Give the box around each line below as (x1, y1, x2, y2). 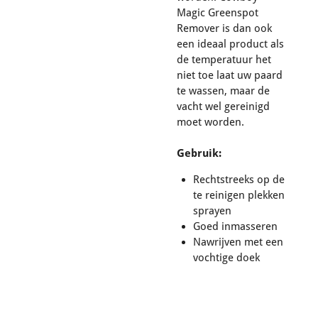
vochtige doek (192, 251, 260, 264)
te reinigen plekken (192, 188, 285, 202)
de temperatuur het (177, 53, 271, 66)
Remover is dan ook (177, 21, 272, 35)
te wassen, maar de (177, 84, 270, 97)
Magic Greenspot (177, 6, 258, 19)
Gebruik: (177, 146, 221, 160)
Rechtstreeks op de (192, 172, 285, 186)
